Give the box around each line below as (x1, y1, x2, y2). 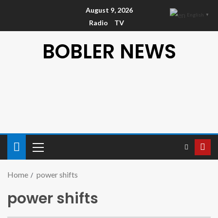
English (187, 12, 204, 18)
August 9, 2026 (85, 6, 133, 15)
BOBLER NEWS (42, 38, 176, 66)
